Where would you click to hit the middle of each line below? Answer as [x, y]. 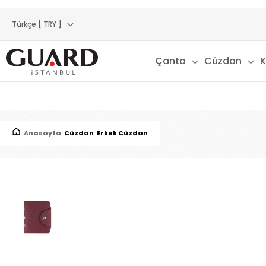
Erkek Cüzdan [122, 133]
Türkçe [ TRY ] [37, 24]
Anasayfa [42, 133]
